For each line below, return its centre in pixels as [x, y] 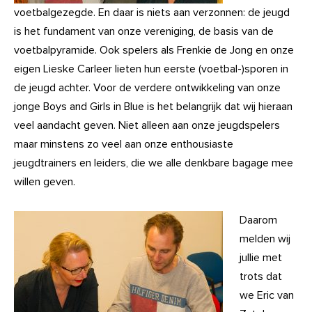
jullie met [261, 258]
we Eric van [267, 295]
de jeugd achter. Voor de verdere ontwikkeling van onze [147, 88]
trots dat [261, 276]
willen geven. [45, 182]
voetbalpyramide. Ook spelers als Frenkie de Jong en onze [154, 50]
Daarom [258, 220]
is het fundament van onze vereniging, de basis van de [144, 31]
